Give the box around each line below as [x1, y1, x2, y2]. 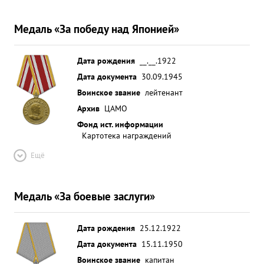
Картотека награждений [82, 130, 171, 141]
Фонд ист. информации [77, 118, 163, 130]
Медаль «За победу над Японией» [14, 21, 179, 36]
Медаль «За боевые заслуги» [14, 189, 155, 203]
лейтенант [145, 87, 183, 98]
